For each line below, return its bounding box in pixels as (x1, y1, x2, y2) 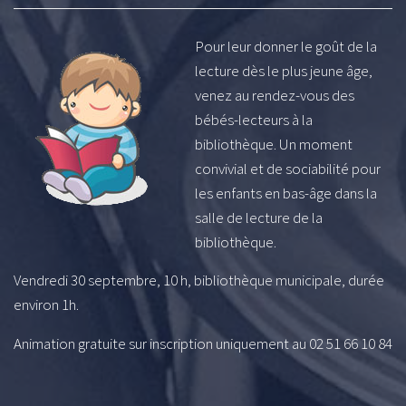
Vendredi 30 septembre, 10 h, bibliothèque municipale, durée (14, 270, 384, 291)
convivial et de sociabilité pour (195, 159, 381, 179)
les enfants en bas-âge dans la (195, 183, 377, 204)
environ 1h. (14, 295, 79, 315)
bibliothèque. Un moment (195, 134, 353, 155)
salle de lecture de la (195, 208, 323, 228)
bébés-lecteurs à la (195, 110, 313, 130)
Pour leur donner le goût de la (195, 36, 377, 57)
